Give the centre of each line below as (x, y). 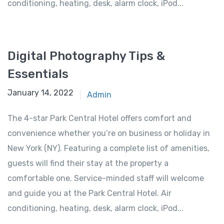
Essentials (38, 74)
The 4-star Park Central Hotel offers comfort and (99, 118)
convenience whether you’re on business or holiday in (109, 133)
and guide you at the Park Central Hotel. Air (89, 193)
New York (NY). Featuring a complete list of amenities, (108, 148)
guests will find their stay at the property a (88, 163)
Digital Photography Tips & (86, 56)
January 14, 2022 (40, 93)
